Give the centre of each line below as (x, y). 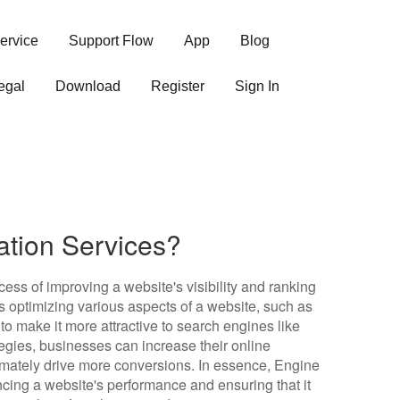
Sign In (257, 86)
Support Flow (111, 41)
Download (88, 86)
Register (178, 86)
